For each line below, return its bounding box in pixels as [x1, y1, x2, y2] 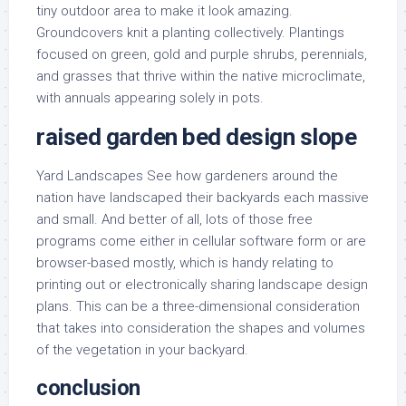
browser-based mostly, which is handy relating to [36, 255, 333, 271]
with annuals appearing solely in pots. [36, 90, 264, 106]
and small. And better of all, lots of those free [36, 211, 313, 227]
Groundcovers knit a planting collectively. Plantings [36, 24, 344, 41]
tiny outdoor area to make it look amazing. [36, 3, 293, 19]
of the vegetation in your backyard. [36, 342, 248, 358]
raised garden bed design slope [36, 123, 356, 150]
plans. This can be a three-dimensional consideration [36, 298, 360, 314]
